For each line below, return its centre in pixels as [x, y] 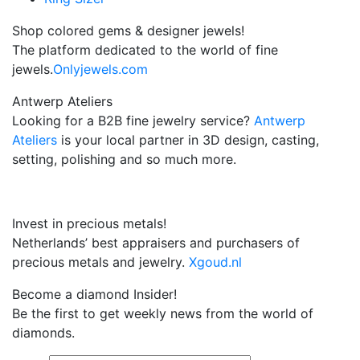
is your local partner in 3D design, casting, [188, 140]
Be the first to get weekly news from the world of [163, 314]
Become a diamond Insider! [94, 295]
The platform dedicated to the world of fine [145, 50]
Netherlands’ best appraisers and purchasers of [156, 243]
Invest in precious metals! [89, 224]
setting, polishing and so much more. [124, 160]
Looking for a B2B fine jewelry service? [133, 121]
